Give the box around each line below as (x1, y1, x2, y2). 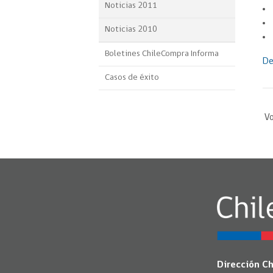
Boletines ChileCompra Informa (105, 49, 219, 58)
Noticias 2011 (105, 1, 157, 10)
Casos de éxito (105, 73, 159, 82)
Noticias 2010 (105, 25, 157, 34)
